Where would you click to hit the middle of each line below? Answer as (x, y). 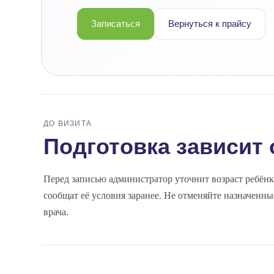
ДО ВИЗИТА (68, 124)
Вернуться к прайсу (210, 24)
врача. (56, 212)
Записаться (116, 24)
